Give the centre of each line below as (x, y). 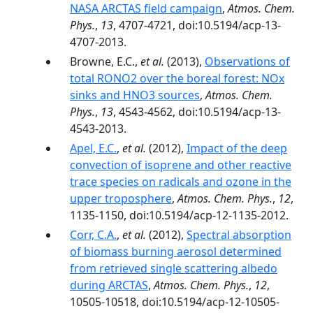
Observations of (247, 61)
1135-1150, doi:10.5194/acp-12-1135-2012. (179, 215)
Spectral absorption (239, 235)
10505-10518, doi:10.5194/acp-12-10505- (175, 302)
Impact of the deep (237, 148)
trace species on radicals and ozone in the (181, 182)
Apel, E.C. (93, 148)
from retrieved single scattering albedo (174, 268)
